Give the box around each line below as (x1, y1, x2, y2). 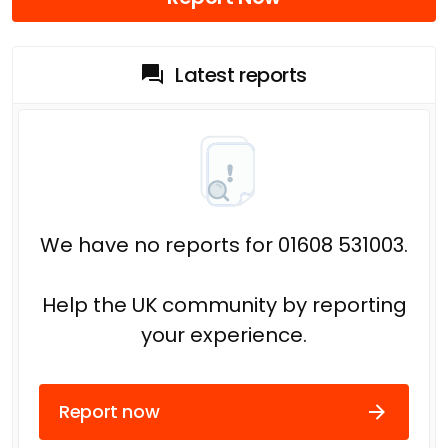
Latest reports (175, 60, 307, 89)
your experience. (141, 320, 307, 349)
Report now (59, 399, 160, 425)
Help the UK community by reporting (41, 290, 407, 319)
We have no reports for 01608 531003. (40, 230, 408, 259)
